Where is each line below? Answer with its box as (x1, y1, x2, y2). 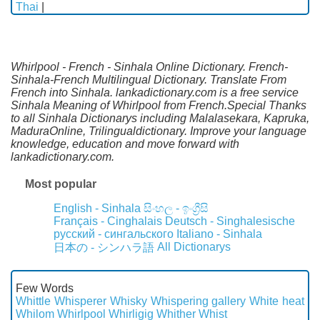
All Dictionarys (157, 241, 231, 254)
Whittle (16, 295, 51, 308)
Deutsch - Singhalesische (165, 215, 295, 228)
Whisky (109, 295, 147, 308)
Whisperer (54, 295, 106, 308)
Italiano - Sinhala (176, 228, 262, 241)
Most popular (25, 178, 96, 191)
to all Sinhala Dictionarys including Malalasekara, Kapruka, (11, 112, 309, 125)
